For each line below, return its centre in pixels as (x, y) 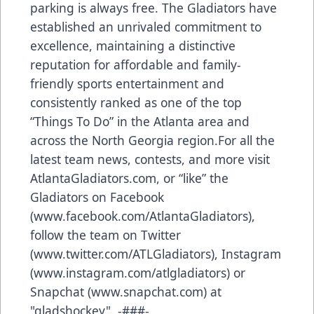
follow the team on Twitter (105, 234)
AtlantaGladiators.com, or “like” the (129, 178)
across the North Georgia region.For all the (152, 140)
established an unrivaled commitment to (146, 26)
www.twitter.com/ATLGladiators (122, 253)
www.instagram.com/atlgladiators (130, 272)
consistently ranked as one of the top (136, 102)
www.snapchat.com (147, 291)
